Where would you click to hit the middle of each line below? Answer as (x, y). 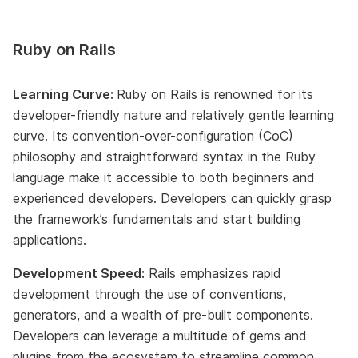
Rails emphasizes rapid (213, 273)
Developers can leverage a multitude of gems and (160, 335)
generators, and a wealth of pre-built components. (163, 314)
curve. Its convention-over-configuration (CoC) (153, 135)
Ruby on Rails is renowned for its (215, 94)
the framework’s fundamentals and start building (157, 219)
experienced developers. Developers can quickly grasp (172, 198)
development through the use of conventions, (149, 294)
